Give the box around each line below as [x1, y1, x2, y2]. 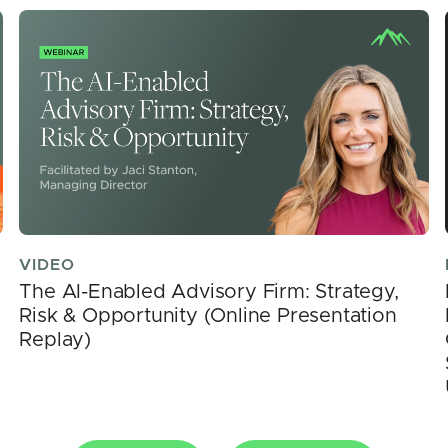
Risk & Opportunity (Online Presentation [19, 306, 397, 327]
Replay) [19, 330, 91, 351]
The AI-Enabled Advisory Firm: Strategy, [19, 282, 399, 303]
